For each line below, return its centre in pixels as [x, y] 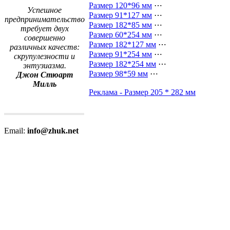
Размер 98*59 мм [118, 73]
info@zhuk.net [53, 131]
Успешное [44, 10]
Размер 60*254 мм [120, 34]
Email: [16, 131]
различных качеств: [44, 47]
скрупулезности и [44, 56]
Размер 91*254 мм [120, 54]
